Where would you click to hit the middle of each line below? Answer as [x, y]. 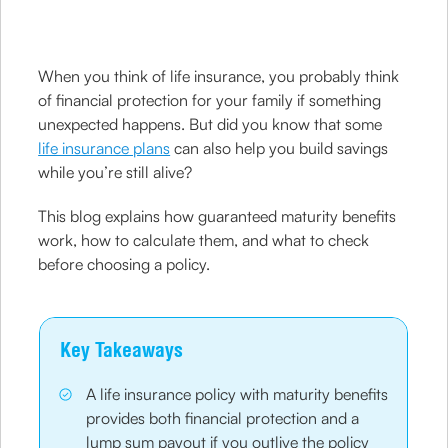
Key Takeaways [122, 349]
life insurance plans [104, 148]
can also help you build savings [279, 148]
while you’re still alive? [115, 172]
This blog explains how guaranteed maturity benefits [217, 216]
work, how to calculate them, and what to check [204, 240]
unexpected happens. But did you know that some [210, 124]
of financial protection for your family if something [210, 100]
